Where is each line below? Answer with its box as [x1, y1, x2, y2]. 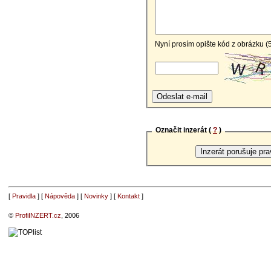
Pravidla [11, 192, 36, 200]
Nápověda [44, 192, 75, 200]
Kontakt [117, 192, 140, 200]
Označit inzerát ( [155, 125, 213, 134]
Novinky [83, 192, 108, 200]
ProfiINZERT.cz [15, 211, 61, 219]
